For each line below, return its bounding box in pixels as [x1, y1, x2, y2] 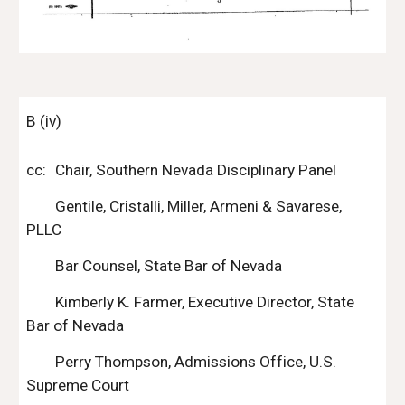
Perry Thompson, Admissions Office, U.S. [55, 353, 337, 371]
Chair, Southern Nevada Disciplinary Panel [55, 161, 337, 179]
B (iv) [26, 112, 62, 130]
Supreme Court [26, 376, 130, 394]
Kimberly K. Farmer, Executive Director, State [55, 293, 355, 311]
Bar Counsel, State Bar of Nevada [55, 257, 283, 275]
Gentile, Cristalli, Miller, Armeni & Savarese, [55, 197, 343, 215]
